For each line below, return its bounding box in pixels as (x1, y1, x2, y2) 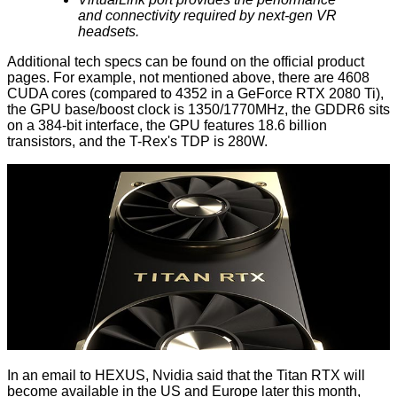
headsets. (78, 23, 139, 39)
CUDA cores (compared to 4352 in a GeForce (7, 85, 296, 101)
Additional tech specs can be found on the (7, 53, 273, 69)
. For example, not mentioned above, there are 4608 (46, 69, 370, 85)
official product (273, 53, 364, 69)
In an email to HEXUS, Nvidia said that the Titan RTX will (7, 368, 365, 384)
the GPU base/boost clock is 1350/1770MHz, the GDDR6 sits (7, 101, 390, 117)
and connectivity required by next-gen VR (78, 7, 337, 23)
